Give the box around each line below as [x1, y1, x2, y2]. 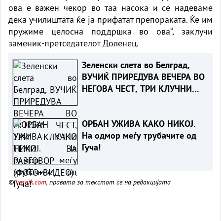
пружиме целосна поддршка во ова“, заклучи [8, 25, 213, 37]
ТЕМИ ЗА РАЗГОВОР [81, 94, 159, 106]
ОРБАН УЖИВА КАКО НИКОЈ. [81, 117, 195, 129]
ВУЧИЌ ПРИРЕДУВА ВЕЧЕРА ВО [81, 71, 205, 82]
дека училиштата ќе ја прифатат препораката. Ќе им [8, 13, 213, 25]
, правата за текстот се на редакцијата [46, 177, 171, 186]
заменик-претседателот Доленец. [8, 37, 139, 49]
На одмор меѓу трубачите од [81, 129, 196, 141]
